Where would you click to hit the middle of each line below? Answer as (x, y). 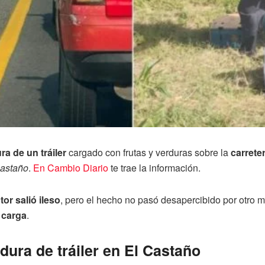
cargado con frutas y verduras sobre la (148, 152)
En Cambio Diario (71, 167)
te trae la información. (154, 167)
